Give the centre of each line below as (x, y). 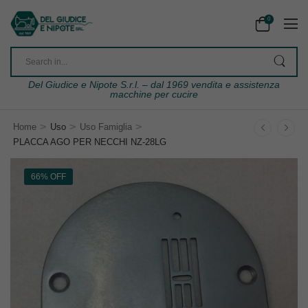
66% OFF (48, 177)
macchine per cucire (154, 95)
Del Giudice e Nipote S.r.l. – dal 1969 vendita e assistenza (154, 85)
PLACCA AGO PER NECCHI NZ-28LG (90, 142)
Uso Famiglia (106, 127)
